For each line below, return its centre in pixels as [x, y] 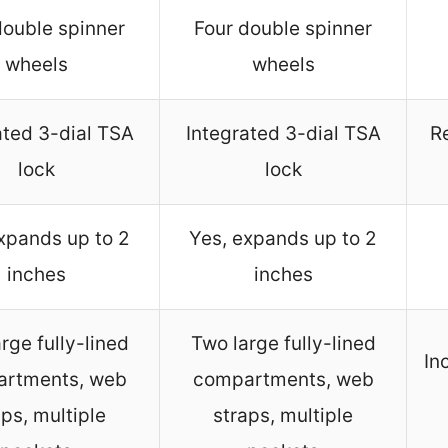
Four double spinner [283, 29]
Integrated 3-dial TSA [283, 134]
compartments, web [283, 380]
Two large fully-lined [283, 344]
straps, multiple [283, 416]
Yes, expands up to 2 [283, 239]
